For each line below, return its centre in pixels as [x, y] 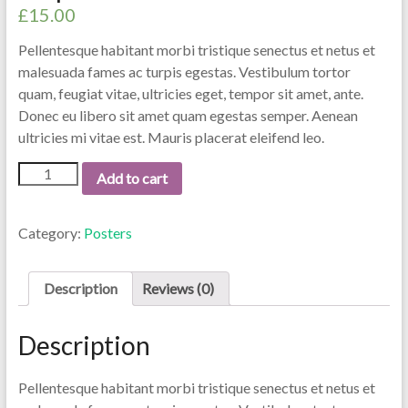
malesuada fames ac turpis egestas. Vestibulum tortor [184, 71]
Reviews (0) [178, 288]
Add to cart [132, 178]
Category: [51, 232]
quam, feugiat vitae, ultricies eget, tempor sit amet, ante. [190, 93]
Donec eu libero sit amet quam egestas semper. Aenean [188, 115]
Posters [107, 232]
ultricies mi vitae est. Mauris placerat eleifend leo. [171, 137]
